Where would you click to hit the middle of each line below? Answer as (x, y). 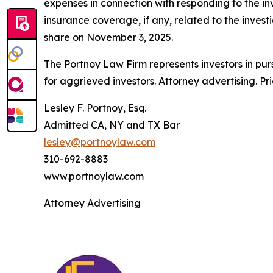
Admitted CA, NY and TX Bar (112, 125)
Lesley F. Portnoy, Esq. (95, 108)
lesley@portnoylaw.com (100, 142)
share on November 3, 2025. (108, 37)
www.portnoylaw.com (94, 176)
